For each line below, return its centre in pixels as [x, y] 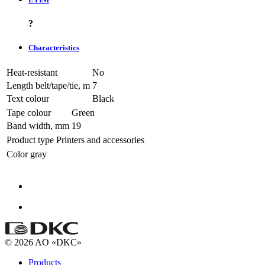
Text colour [28, 98]
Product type [30, 140]
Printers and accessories [100, 140]
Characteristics [54, 47]
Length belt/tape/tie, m [48, 85]
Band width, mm [38, 125]
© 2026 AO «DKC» [43, 242]
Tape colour [29, 112]
